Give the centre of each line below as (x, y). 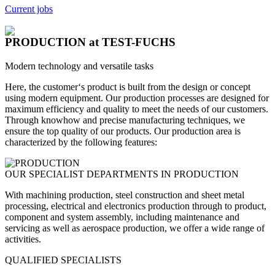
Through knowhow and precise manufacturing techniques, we (125, 120)
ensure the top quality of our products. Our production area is (123, 131)
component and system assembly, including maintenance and (122, 217)
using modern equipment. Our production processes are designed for (137, 98)
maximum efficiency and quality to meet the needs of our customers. (137, 109)
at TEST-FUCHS (132, 42)
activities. (23, 239)
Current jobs (29, 9)
